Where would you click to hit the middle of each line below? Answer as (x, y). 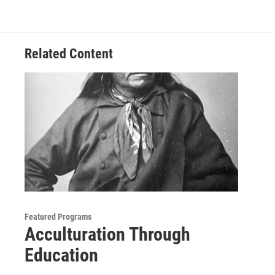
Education (61, 255)
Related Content (69, 54)
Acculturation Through (107, 234)
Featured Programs (58, 216)
